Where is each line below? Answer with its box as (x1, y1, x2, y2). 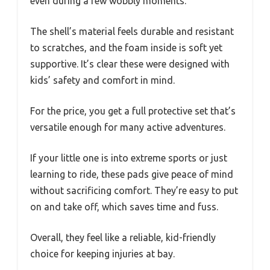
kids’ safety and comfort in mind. (30, 75, 175, 86)
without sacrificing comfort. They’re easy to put (30, 185, 238, 196)
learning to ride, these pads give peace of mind (30, 169, 233, 180)
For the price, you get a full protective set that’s (30, 105, 236, 116)
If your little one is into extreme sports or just (30, 152, 227, 163)
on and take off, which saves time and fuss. (30, 201, 218, 212)
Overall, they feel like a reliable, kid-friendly (30, 232, 216, 243)
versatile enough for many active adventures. (30, 122, 225, 133)
